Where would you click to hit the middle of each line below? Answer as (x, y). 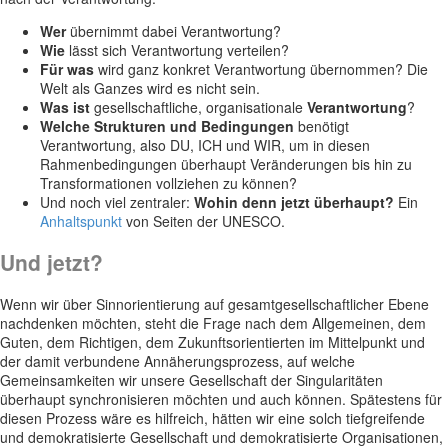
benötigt (321, 125)
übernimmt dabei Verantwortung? (173, 30)
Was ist (65, 106)
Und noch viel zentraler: (117, 201)
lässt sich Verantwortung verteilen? (177, 49)
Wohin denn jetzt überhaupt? (294, 201)
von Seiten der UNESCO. (203, 220)
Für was (67, 68)
